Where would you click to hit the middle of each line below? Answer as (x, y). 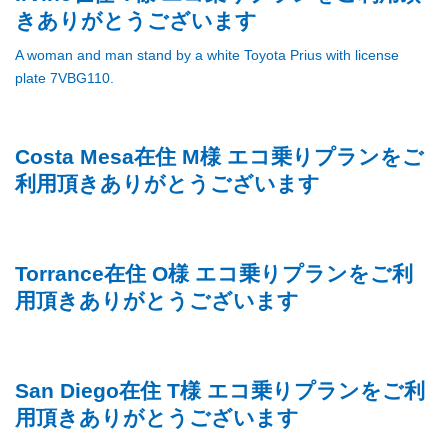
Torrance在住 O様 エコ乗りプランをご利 (214, 273)
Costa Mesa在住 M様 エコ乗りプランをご (219, 156)
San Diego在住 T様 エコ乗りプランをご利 (220, 390)
